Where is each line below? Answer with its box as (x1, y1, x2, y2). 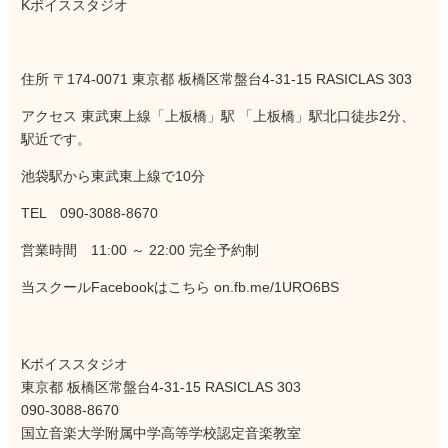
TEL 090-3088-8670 (21, 205, 159, 222)
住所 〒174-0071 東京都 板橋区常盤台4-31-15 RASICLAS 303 (21, 71, 413, 88)
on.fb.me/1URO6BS (214, 279, 340, 296)
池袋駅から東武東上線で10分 (21, 168, 206, 185)
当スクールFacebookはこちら (21, 279, 215, 296)
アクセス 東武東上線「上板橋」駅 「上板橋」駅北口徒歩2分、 (21, 108, 416, 125)
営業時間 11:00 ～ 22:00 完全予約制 (21, 242, 260, 259)
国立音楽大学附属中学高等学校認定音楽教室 (21, 425, 302, 442)
